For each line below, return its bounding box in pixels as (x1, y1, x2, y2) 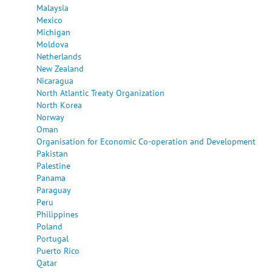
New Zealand (36, 62, 84, 74)
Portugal (36, 232, 69, 244)
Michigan (36, 25, 70, 38)
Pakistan (36, 147, 68, 159)
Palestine (36, 159, 70, 171)
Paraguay (36, 183, 71, 195)
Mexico (36, 13, 63, 25)
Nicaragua (36, 74, 73, 86)
